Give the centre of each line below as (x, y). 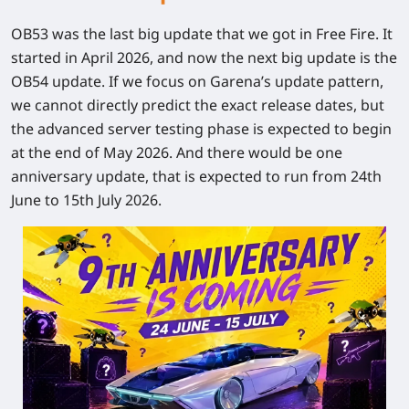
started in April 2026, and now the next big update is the (204, 58)
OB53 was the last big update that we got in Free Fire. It (202, 34)
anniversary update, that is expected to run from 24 (189, 176)
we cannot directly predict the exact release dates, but (198, 105)
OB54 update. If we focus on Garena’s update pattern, (197, 81)
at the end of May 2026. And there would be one (177, 152)
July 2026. (128, 200)
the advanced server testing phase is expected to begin (201, 129)
